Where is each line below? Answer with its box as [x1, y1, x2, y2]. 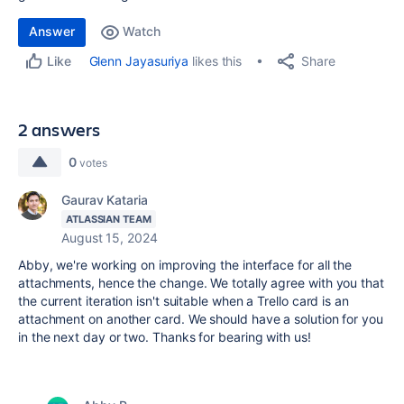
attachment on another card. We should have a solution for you [18, 311, 383, 326]
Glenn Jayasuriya [88, 53, 189, 69]
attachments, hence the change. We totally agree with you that [18, 275, 384, 290]
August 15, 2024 [61, 230, 158, 245]
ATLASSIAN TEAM [66, 213, 151, 225]
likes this [188, 53, 243, 69]
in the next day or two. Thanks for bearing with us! [18, 329, 311, 344]
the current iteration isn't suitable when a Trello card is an [18, 293, 349, 308]
